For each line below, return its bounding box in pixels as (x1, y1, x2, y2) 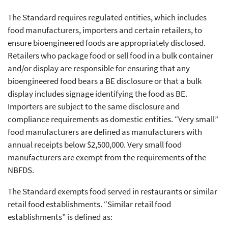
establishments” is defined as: (8, 211, 112, 222)
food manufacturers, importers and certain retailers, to (8, 24, 202, 36)
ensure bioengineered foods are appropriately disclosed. (8, 37, 206, 48)
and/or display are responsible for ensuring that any (8, 62, 190, 74)
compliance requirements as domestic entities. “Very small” (8, 113, 218, 125)
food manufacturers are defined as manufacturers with (8, 126, 202, 137)
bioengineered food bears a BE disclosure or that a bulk (8, 75, 202, 87)
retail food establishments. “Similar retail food (8, 198, 171, 210)
